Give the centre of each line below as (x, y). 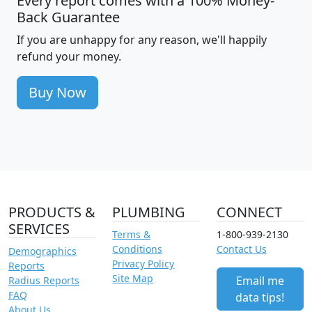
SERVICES (39, 228)
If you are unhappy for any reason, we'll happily (142, 39)
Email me (260, 280)
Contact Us (241, 249)
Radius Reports (44, 280)
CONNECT (249, 212)
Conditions (138, 249)
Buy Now (57, 92)
